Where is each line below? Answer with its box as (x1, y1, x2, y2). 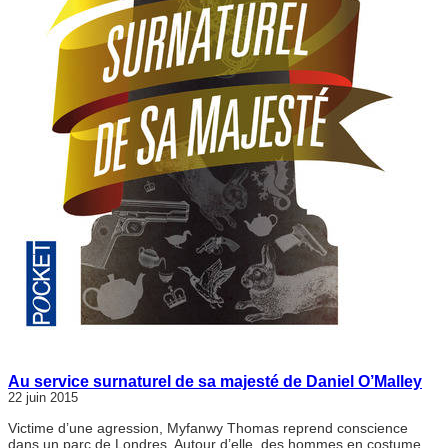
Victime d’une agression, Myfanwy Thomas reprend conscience (8, 420, 408, 437)
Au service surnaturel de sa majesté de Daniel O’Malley (8, 372, 422, 391)
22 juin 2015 (8, 391, 78, 406)
